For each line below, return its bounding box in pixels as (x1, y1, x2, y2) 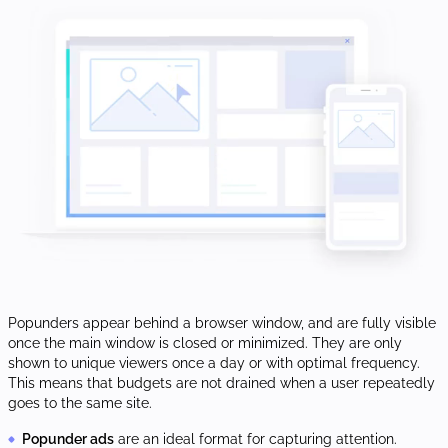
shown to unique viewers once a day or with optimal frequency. (8, 354, 420, 371)
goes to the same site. (8, 394, 152, 411)
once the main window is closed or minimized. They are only (8, 334, 402, 351)
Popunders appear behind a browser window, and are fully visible (8, 314, 436, 331)
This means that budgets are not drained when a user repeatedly (8, 374, 435, 391)
